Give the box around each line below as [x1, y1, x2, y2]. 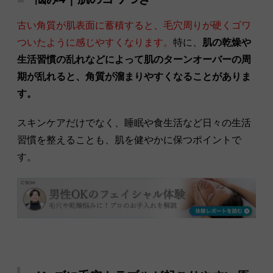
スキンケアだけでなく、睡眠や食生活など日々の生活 [17, 117, 251, 128]
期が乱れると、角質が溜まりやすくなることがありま [17, 71, 251, 82]
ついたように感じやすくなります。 [17, 37, 173, 48]
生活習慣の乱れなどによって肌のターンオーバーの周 [17, 54, 251, 65]
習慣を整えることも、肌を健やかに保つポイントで [17, 134, 241, 145]
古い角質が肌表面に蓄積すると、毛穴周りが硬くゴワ [17, 19, 251, 30]
